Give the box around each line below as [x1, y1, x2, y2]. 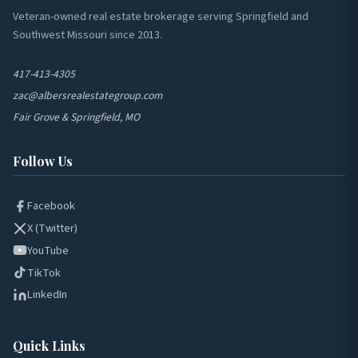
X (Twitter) [27, 220, 78, 237]
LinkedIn [27, 286, 67, 304]
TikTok [27, 264, 61, 281]
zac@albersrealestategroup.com [13, 87, 162, 103]
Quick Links [13, 336, 86, 354]
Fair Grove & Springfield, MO [13, 109, 140, 125]
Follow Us [13, 152, 73, 169]
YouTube [27, 241, 69, 259]
